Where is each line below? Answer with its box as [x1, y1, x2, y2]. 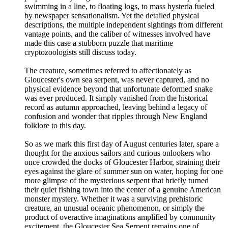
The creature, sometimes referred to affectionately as [24, 66, 191, 75]
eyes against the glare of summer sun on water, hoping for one [24, 167, 223, 176]
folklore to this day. [24, 121, 86, 130]
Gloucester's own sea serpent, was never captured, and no [24, 75, 209, 84]
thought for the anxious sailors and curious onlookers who [24, 149, 210, 158]
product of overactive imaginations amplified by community [24, 213, 216, 222]
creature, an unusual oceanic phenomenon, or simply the [24, 204, 205, 213]
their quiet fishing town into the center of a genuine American [24, 185, 221, 194]
